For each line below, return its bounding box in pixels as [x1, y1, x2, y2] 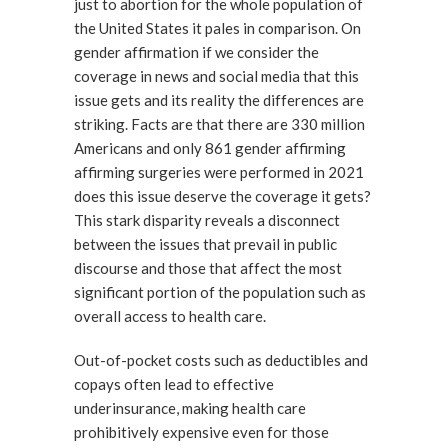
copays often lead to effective [74, 375, 274, 393]
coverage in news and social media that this [74, 67, 359, 85]
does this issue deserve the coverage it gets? [74, 187, 371, 205]
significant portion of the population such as [74, 283, 366, 301]
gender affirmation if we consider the [74, 43, 319, 61]
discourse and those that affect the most [74, 259, 342, 277]
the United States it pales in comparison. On [74, 19, 361, 37]
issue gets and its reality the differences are [74, 91, 364, 109]
